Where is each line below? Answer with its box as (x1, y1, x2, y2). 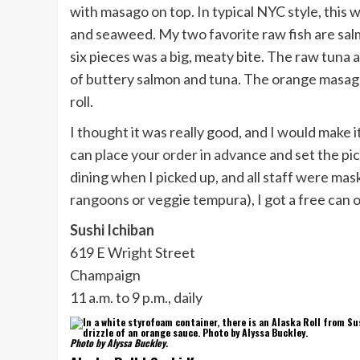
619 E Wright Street (70, 243, 195, 262)
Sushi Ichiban (70, 221, 154, 239)
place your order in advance (95, 145, 267, 164)
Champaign (70, 266, 141, 284)
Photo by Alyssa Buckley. (70, 336, 168, 350)
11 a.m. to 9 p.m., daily (70, 288, 202, 307)
